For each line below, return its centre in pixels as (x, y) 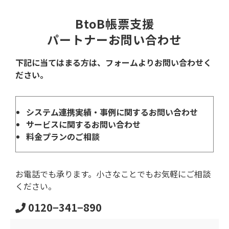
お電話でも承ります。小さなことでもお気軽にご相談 (113, 174)
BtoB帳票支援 (114, 24)
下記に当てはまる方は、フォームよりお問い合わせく (113, 63)
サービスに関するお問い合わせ (83, 124)
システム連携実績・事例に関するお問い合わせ (112, 112)
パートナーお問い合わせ (114, 39)
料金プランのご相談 (63, 137)
